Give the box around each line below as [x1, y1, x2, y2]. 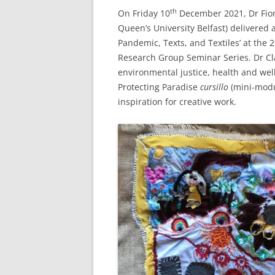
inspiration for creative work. [118, 96, 236, 107]
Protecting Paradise [118, 81, 200, 93]
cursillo [200, 81, 228, 93]
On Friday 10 [118, 7, 170, 19]
